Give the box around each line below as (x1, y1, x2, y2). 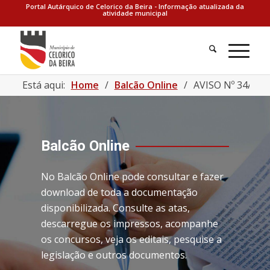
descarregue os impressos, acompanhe (40, 217, 218, 230)
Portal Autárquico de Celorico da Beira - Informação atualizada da (25, 2, 244, 11)
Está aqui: (22, 78, 65, 92)
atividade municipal (102, 8, 168, 17)
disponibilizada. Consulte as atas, (40, 201, 190, 215)
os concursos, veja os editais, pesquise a (40, 233, 222, 246)
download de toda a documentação (40, 186, 198, 199)
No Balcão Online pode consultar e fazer (40, 170, 224, 183)
